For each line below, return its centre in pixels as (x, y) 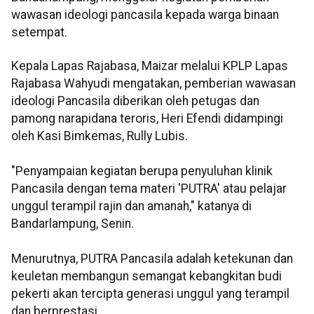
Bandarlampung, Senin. (73, 223)
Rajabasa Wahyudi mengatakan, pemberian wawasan (153, 83)
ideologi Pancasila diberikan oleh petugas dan (135, 101)
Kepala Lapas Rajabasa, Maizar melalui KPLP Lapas (150, 66)
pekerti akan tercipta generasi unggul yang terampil (150, 293)
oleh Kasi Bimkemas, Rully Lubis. (100, 136)
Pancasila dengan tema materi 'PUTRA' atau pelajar (149, 188)
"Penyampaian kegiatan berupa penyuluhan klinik (142, 171)
